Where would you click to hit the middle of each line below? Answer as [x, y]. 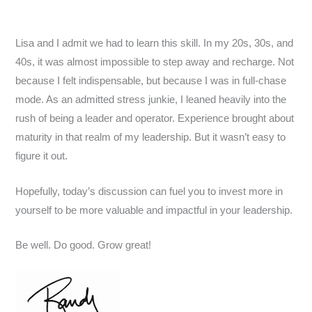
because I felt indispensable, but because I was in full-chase [151, 81]
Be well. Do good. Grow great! [84, 245]
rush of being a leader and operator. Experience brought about [155, 119]
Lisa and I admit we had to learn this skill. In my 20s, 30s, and [155, 44]
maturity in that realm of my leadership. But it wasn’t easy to [151, 138]
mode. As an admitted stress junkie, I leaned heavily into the [151, 100]
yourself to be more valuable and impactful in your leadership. [154, 210]
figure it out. [43, 156]
